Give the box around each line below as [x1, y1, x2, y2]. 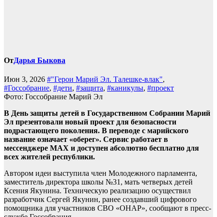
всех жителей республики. [4, 153, 95, 161]
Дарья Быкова [14, 56, 65, 65]
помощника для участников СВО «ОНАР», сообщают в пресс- [4, 204, 211, 213]
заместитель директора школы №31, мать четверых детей [4, 178, 193, 186]
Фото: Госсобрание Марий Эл [4, 93, 103, 101]
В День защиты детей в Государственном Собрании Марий [4, 109, 210, 118]
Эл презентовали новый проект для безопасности [4, 118, 176, 126]
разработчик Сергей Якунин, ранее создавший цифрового [4, 195, 197, 204]
